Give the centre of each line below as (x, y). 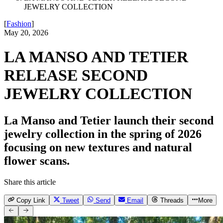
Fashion (19, 24)
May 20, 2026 (26, 33)
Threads (172, 201)
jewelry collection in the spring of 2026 (103, 134)
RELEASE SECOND (76, 75)
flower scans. (37, 161)
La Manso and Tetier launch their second (109, 120)
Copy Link (31, 201)
